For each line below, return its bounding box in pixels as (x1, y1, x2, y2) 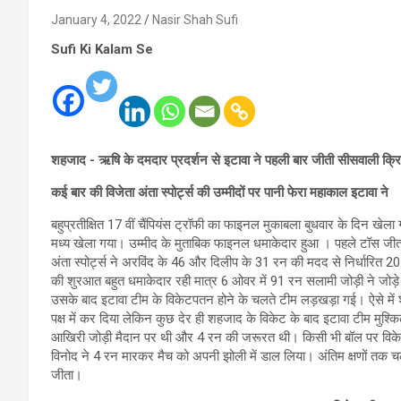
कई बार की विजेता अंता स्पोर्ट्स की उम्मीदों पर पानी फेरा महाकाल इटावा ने (51, 184, 388, 200)
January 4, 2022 (51, 13, 141, 27)
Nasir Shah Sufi (152, 13, 238, 27)
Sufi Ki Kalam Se (51, 41, 153, 57)
